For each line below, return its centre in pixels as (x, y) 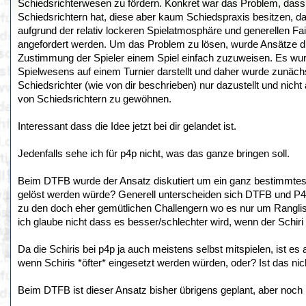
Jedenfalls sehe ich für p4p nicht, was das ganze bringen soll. (154, 154)
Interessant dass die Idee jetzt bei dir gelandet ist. (127, 126)
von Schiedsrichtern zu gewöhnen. (95, 99)
